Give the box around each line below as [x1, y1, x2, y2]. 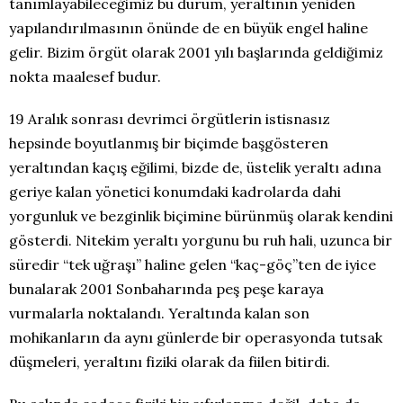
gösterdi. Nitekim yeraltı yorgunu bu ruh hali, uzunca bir [9, 231, 392, 249]
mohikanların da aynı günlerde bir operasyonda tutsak [9, 328, 382, 346]
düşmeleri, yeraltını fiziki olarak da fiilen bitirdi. [9, 353, 330, 371]
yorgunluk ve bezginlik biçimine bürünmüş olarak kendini [9, 207, 393, 225]
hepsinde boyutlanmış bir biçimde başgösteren [9, 134, 328, 152]
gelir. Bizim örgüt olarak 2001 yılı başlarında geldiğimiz [9, 43, 383, 61]
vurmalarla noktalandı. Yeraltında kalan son [9, 304, 309, 322]
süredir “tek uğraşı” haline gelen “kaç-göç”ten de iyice [9, 255, 376, 273]
